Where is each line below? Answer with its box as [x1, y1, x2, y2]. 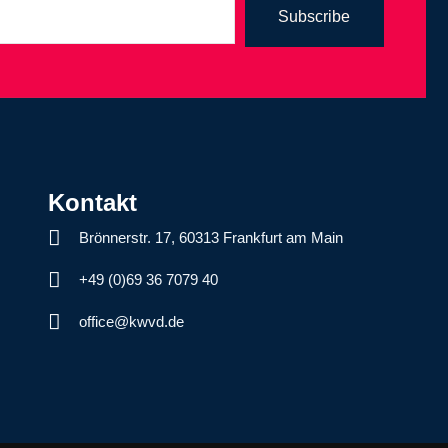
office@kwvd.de [79, 313, 185, 331]
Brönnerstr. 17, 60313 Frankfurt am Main [79, 229, 344, 247]
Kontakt [48, 189, 137, 217]
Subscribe [278, 8, 350, 26]
